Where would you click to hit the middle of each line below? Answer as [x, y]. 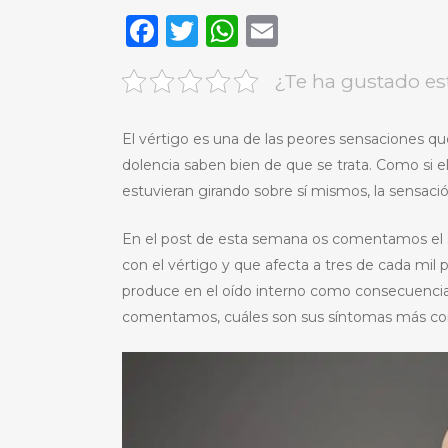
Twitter [255, 30]
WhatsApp [322, 30]
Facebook [235, 30]
